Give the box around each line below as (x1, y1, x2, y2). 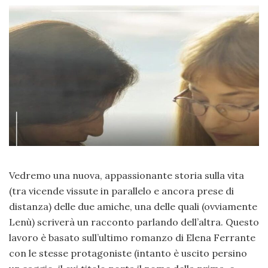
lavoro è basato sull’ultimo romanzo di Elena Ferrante (9, 231, 255, 243)
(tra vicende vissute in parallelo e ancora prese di (9, 184, 234, 197)
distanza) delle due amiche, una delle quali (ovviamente (9, 200, 257, 212)
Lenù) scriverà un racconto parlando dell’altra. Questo (9, 215, 259, 228)
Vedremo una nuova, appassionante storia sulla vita (9, 169, 244, 181)
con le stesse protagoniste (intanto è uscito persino (9, 246, 247, 259)
